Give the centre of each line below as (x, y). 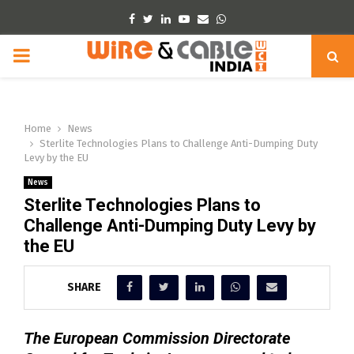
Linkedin (190, 19)
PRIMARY (49, 55)
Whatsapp (250, 19)
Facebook (158, 19)
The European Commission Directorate (157, 338)
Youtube (209, 19)
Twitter (169, 19)
